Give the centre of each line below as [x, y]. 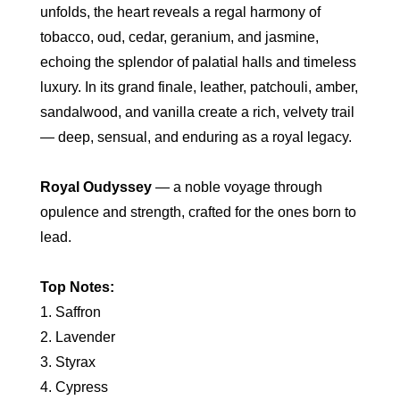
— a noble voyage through [237, 187]
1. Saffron [70, 312]
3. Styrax [67, 362]
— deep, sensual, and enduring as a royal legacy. [196, 137]
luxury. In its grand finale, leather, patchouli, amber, [199, 87]
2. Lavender [77, 337]
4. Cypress [74, 387]
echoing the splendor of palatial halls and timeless [198, 62]
